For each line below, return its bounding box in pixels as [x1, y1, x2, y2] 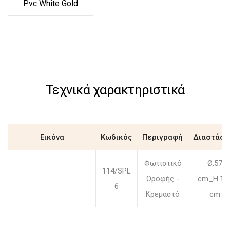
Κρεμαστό [146, 189, 180, 199]
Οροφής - [146, 174, 179, 184]
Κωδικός [101, 132, 132, 142]
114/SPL [102, 166, 131, 176]
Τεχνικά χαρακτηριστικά [45, 83, 185, 98]
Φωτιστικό [144, 159, 182, 168]
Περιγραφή [142, 132, 183, 142]
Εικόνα [40, 132, 64, 142]
